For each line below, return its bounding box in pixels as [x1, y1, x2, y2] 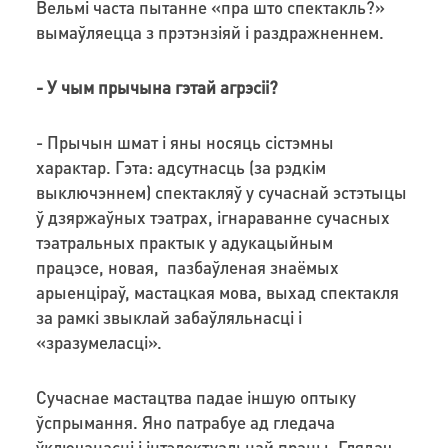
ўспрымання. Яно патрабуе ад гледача [35, 410, 335, 433]
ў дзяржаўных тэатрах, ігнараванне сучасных [35, 205, 390, 228]
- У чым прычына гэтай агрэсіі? [35, 75, 278, 98]
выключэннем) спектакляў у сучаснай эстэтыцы [35, 180, 407, 203]
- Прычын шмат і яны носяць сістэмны [35, 130, 334, 153]
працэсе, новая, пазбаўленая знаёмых [35, 255, 339, 278]
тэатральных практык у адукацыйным [35, 230, 333, 253]
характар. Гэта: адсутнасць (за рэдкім [35, 155, 326, 178]
